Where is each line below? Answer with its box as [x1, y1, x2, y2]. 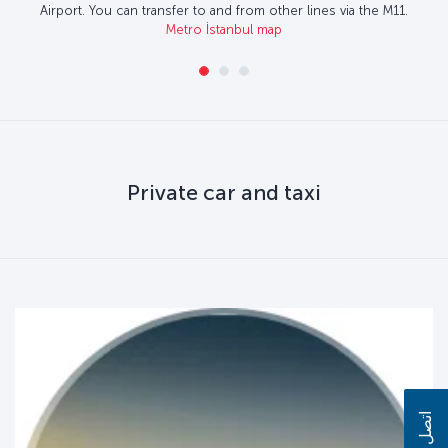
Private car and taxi [127, 180, 321, 207]
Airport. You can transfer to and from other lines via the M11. [40, 3, 408, 19]
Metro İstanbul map [166, 22, 282, 38]
